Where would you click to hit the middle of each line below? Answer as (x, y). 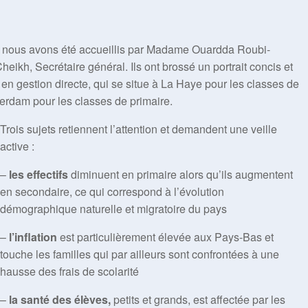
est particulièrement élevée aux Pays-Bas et (165, 237)
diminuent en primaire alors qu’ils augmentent (180, 174)
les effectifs (38, 174)
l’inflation (33, 237)
